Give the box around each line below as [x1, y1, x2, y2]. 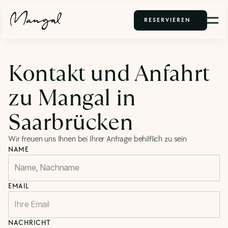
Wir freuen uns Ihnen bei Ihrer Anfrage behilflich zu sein [8, 134, 187, 144]
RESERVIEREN [144, 16, 191, 24]
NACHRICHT [8, 218, 51, 227]
